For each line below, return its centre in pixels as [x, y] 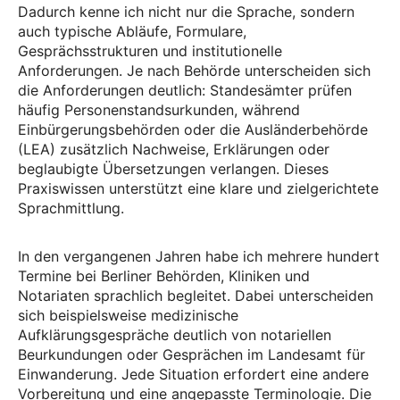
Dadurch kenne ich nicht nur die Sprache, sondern [186, 12]
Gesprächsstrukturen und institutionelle [150, 51]
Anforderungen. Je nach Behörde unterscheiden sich [194, 71]
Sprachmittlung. [71, 208]
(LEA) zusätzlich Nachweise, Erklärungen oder [174, 149]
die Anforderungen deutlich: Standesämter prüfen [185, 90]
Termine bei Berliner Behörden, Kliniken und [164, 276]
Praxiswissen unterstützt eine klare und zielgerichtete [198, 188]
